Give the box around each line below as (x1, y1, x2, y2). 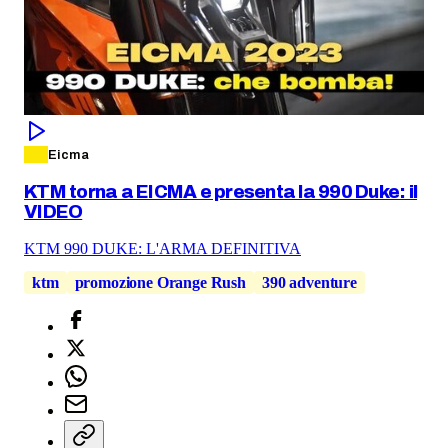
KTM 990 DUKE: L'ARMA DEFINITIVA (24, 240, 301, 258)
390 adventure (262, 274, 357, 292)
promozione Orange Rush (74, 274, 247, 292)
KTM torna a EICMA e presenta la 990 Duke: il (24, 181, 418, 202)
